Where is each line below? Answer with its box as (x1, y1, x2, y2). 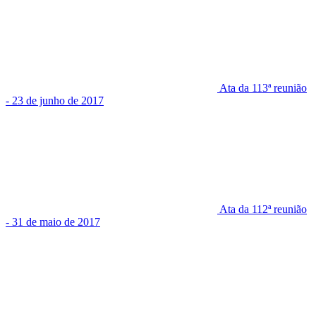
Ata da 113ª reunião (219, 82, 307, 95)
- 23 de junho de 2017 (6, 95, 104, 107)
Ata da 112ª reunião (219, 203, 307, 216)
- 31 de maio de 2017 (6, 216, 100, 229)
